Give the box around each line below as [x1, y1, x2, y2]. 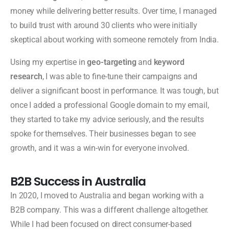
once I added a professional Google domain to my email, [10, 100, 209, 110]
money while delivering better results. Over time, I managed [10, 6, 217, 16]
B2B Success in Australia [10, 172, 146, 190]
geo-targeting [87, 57, 136, 67]
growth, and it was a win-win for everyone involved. [10, 143, 189, 153]
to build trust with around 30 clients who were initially [10, 20, 198, 30]
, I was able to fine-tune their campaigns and [42, 71, 197, 81]
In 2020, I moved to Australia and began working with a [10, 190, 204, 200]
